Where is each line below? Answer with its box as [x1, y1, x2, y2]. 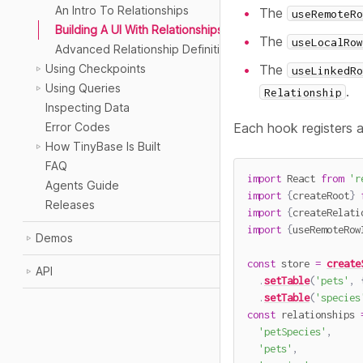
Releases [45, 198, 95, 211]
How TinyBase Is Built [45, 139, 160, 153]
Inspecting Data [45, 100, 130, 114]
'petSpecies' [258, 325, 327, 339]
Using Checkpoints [45, 62, 146, 75]
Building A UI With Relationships [55, 23, 223, 36]
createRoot [293, 189, 349, 203]
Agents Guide [45, 178, 119, 192]
